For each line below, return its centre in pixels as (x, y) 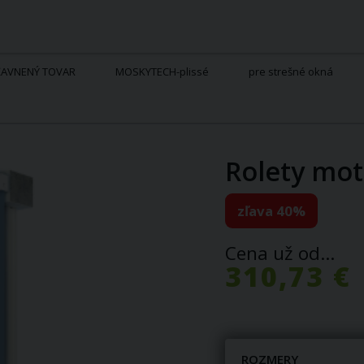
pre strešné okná (291, 71)
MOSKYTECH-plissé (162, 71)
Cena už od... (280, 253)
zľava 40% (272, 211)
